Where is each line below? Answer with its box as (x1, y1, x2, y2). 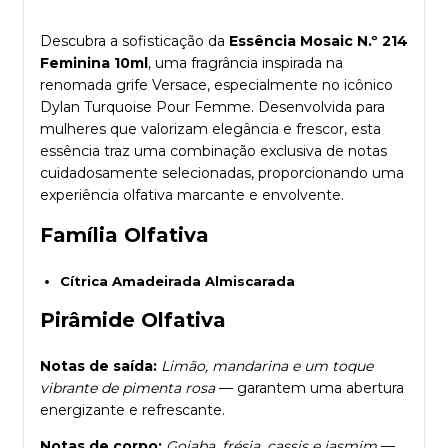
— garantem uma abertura (215, 378, 404, 397)
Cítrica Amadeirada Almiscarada (60, 272, 295, 289)
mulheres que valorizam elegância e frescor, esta (40, 119, 381, 138)
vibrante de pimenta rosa (40, 378, 215, 397)
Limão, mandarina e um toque (161, 356, 373, 375)
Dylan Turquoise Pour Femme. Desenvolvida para (40, 97, 385, 116)
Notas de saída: (40, 356, 157, 375)
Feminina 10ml (40, 53, 148, 72)
